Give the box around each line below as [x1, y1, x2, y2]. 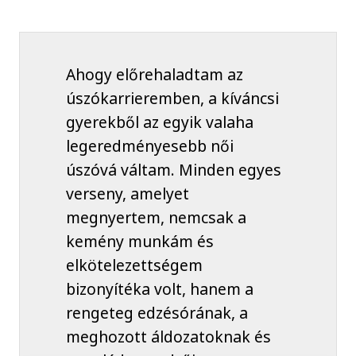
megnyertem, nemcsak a [65, 207, 246, 229]
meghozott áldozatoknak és [65, 326, 271, 348]
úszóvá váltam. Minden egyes [65, 159, 281, 181]
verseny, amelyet [65, 183, 189, 205]
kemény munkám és [65, 230, 214, 253]
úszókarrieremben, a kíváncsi [65, 87, 279, 110]
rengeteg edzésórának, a [65, 302, 248, 324]
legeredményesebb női [65, 135, 234, 157]
